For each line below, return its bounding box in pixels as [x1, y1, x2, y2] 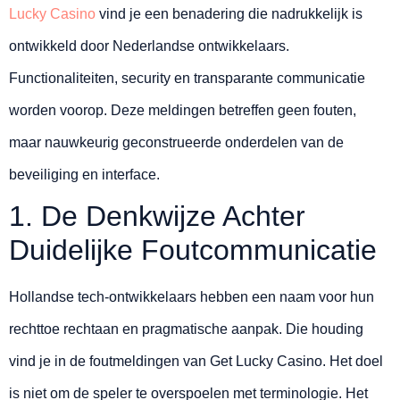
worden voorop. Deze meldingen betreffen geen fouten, [9, 103, 356, 119]
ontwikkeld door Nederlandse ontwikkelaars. [9, 38, 289, 54]
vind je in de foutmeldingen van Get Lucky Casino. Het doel [9, 354, 383, 370]
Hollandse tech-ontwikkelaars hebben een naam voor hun [9, 289, 374, 305]
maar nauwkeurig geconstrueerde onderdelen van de [9, 135, 344, 151]
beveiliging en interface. [9, 167, 160, 183]
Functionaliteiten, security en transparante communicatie [9, 71, 365, 87]
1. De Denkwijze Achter [9, 200, 305, 233]
